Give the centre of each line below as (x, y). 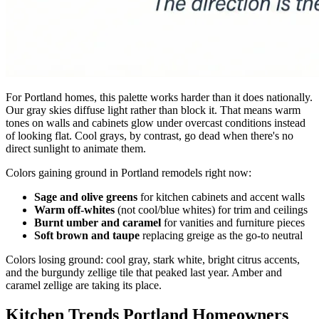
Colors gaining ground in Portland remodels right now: (129, 172)
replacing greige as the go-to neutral (221, 235)
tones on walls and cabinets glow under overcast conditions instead (156, 122)
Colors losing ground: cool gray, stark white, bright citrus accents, (153, 259)
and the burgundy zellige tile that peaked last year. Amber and (144, 272)
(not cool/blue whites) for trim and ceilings (211, 209)
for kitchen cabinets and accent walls (221, 197)
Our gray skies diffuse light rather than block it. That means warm (153, 110)
